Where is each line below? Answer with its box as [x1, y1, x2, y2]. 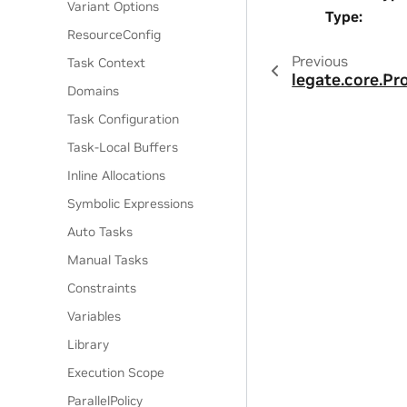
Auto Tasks [67, 223, 134, 240]
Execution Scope [67, 364, 165, 381]
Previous [291, 51, 348, 70]
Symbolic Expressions [67, 195, 194, 212]
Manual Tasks [67, 252, 149, 268]
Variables [67, 308, 122, 324]
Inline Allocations [67, 167, 166, 184]
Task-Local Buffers [67, 139, 179, 155]
